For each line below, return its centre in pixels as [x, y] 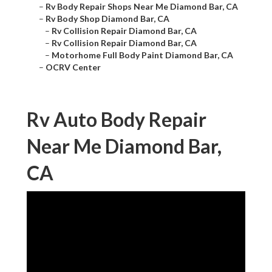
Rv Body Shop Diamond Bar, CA [107, 19]
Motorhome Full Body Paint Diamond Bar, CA [142, 55]
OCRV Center [73, 67]
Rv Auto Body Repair [117, 120]
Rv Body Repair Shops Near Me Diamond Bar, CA [142, 7]
